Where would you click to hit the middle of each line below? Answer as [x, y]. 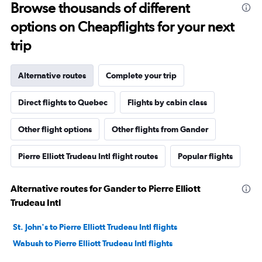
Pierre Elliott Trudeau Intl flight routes [88, 156]
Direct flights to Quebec [63, 102]
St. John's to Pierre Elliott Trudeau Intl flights [95, 227]
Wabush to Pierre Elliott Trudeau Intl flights [93, 243]
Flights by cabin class [167, 102]
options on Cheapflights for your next [122, 26]
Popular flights [205, 156]
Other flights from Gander [160, 129]
